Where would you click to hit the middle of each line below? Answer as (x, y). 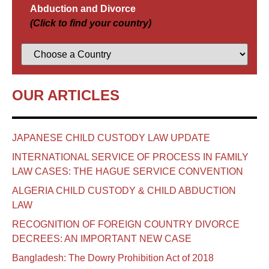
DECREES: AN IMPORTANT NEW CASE (102, 238)
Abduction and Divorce (83, 8)
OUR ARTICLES (66, 95)
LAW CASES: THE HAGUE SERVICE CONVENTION (128, 171)
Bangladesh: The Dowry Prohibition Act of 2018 (113, 258)
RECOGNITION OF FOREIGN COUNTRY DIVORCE (126, 224)
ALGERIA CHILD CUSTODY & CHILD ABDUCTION (124, 190)
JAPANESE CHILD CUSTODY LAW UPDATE (111, 138)
